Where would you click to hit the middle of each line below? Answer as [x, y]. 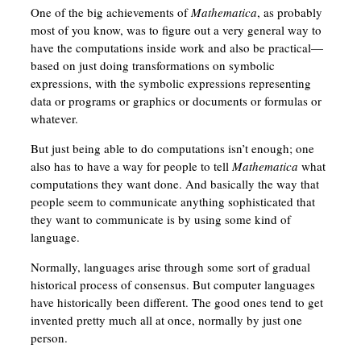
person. [49, 338]
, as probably [289, 12]
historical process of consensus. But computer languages [172, 285]
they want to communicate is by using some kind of [160, 220]
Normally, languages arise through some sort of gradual [170, 267]
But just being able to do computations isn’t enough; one [172, 149]
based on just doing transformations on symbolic [152, 66]
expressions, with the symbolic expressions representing [170, 83]
